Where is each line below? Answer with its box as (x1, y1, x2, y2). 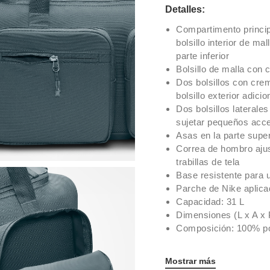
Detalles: (165, 4, 205, 14)
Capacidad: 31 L (176, 196, 245, 207)
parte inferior (176, 51, 229, 61)
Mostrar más (165, 256, 216, 266)
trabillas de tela (176, 157, 240, 167)
